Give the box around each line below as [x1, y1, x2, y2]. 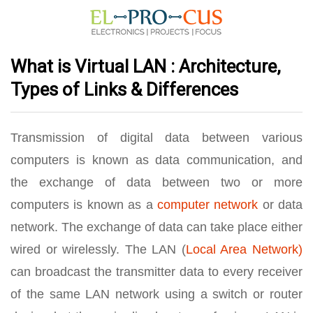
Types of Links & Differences [10, 79, 238, 100]
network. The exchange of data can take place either [10, 220, 303, 234]
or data [258, 198, 303, 212]
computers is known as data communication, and [10, 153, 303, 167]
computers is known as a [10, 198, 157, 212]
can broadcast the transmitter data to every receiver [10, 265, 303, 279]
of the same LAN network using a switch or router [10, 287, 303, 301]
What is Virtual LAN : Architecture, [10, 56, 281, 77]
